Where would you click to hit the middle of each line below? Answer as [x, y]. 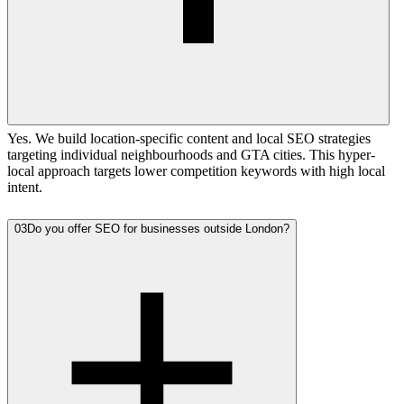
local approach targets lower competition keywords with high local [196, 170]
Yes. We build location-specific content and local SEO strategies [189, 138]
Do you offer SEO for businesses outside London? [158, 228]
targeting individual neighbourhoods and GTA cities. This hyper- [191, 154]
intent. [25, 187]
